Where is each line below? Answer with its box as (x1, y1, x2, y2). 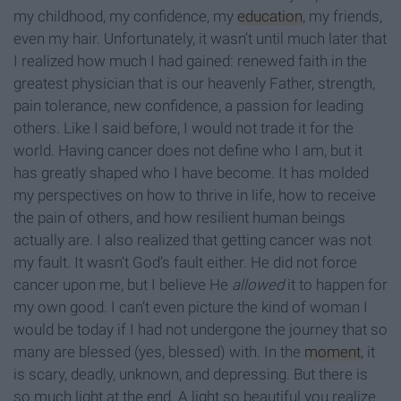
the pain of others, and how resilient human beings (13, 209, 346, 227)
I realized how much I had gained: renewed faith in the (13, 52, 367, 71)
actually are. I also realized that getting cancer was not (13, 231, 371, 250)
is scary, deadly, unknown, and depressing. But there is (13, 365, 368, 384)
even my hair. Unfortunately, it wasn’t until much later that (13, 30, 387, 48)
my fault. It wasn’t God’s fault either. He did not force (13, 253, 357, 272)
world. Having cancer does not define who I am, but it (13, 141, 363, 160)
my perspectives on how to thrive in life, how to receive (13, 186, 376, 205)
